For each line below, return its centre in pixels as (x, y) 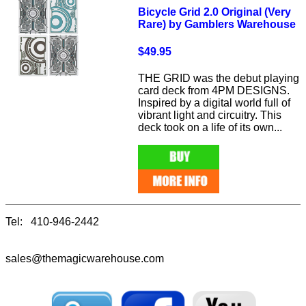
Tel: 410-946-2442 (52, 222)
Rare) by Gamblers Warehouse (217, 25)
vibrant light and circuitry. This (210, 115)
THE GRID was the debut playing (219, 78)
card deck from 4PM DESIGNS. (214, 90)
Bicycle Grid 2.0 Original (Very (215, 12)
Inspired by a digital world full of (214, 102)
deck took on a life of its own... (210, 127)
